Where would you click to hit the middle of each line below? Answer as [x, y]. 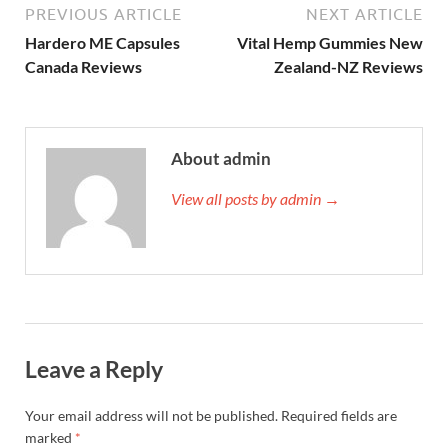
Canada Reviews [83, 67]
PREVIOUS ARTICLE [103, 14]
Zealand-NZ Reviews [348, 67]
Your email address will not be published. [151, 416]
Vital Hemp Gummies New [330, 43]
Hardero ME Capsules [102, 43]
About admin [221, 159]
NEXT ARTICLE [364, 14]
